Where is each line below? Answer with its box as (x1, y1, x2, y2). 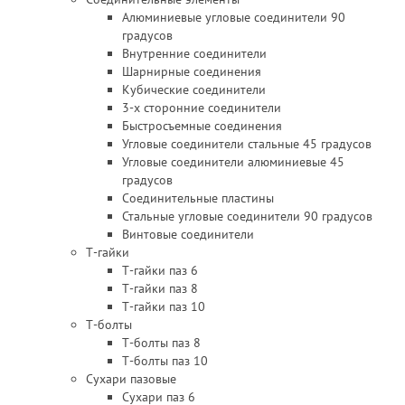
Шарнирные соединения (122, 63, 261, 80)
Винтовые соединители (122, 226, 254, 242)
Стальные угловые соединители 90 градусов (122, 208, 372, 224)
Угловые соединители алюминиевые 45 (122, 154, 344, 170)
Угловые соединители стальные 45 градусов (122, 136, 372, 152)
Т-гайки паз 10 (122, 298, 205, 315)
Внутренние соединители (122, 45, 267, 61)
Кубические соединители (122, 81, 266, 98)
